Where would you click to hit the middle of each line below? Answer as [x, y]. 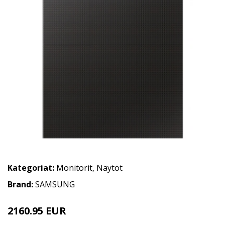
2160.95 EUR [37, 210]
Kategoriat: [31, 167]
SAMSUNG [55, 184]
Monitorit [74, 167]
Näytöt [109, 167]
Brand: [21, 184]
